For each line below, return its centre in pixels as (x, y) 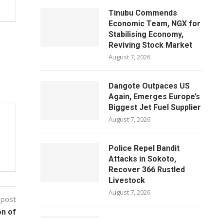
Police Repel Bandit (144, 148)
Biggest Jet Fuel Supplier (155, 107)
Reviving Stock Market (151, 45)
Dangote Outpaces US (149, 86)
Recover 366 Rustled (147, 170)
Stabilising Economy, (146, 34)
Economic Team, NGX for (155, 24)
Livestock (127, 180)
